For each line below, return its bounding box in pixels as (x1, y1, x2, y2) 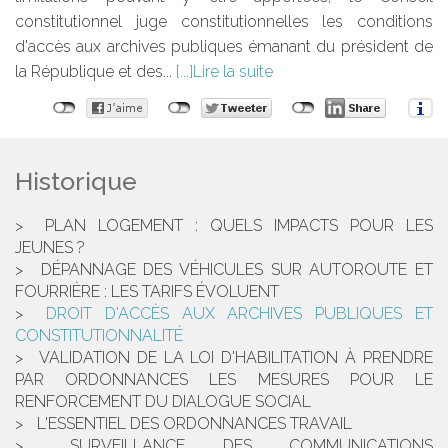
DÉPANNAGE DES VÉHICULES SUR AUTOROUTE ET (40, 260, 434, 280)
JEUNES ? (15, 238, 85, 258)
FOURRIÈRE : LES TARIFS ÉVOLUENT (15, 282, 279, 302)
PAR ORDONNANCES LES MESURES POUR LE (15, 370, 433, 390)
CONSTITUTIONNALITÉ (15, 326, 183, 346)
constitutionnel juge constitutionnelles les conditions (15, 12, 433, 32)
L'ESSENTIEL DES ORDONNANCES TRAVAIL (37, 414, 352, 434)
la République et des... (15, 62, 176, 82)
